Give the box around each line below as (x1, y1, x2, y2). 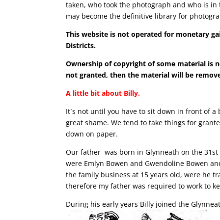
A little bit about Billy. (66, 88, 140, 98)
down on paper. (66, 129, 118, 138)
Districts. (66, 41, 96, 50)
